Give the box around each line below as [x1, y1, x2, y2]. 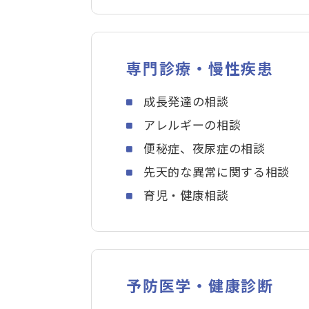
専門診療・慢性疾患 [126, 56, 274, 79]
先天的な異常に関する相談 [143, 162, 290, 180]
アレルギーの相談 [143, 115, 241, 133]
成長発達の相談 [143, 92, 229, 110]
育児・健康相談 [143, 186, 229, 203]
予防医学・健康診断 [126, 273, 274, 296]
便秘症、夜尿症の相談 [143, 139, 266, 157]
